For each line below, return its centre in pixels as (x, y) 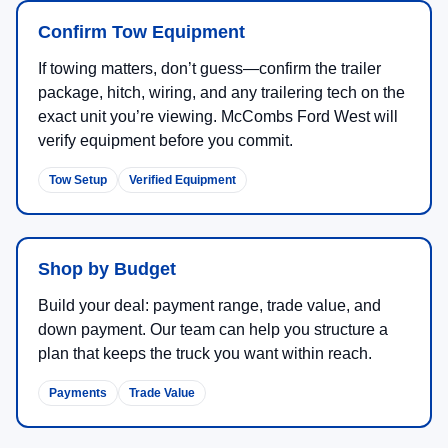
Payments (78, 393)
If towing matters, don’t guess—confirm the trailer (209, 69)
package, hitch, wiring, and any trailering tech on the (221, 93)
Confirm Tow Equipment (141, 32)
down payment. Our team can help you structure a (213, 330)
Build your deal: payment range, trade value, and (209, 306)
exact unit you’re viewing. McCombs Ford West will (218, 117)
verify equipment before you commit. (165, 141)
